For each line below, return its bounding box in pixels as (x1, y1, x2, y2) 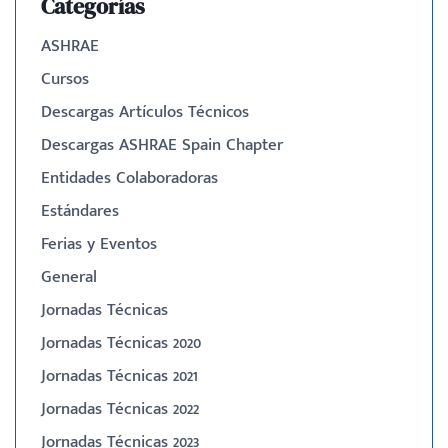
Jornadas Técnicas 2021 (41, 361, 198, 390)
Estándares (41, 196, 119, 225)
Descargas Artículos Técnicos (41, 97, 249, 126)
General (41, 262, 97, 291)
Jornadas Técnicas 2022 (41, 394, 199, 423)
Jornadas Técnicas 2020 (41, 328, 201, 357)
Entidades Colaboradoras (41, 163, 218, 192)
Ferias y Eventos (41, 229, 157, 258)
